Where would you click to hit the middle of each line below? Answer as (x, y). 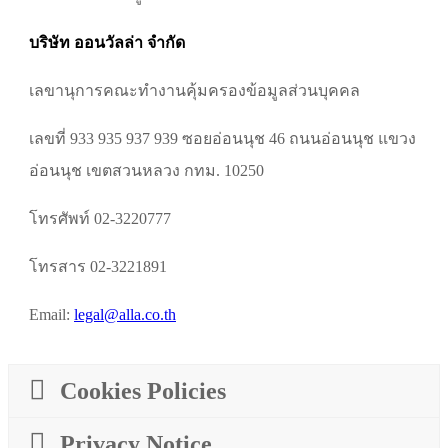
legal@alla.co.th (125, 314)
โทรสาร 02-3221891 (98, 266)
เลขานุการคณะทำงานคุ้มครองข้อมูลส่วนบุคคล (194, 90)
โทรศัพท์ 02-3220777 (100, 218)
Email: (51, 314)
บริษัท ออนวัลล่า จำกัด (107, 42)
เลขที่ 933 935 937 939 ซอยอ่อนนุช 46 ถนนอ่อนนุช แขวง (222, 138)
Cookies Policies (143, 390)
